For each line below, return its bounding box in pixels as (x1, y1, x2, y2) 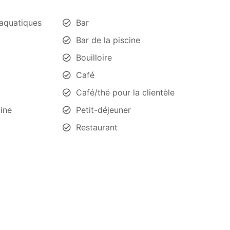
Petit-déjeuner (76, 104, 131, 115)
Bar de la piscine (76, 34, 140, 45)
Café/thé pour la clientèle (76, 87, 175, 98)
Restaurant (76, 122, 118, 132)
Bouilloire (76, 52, 112, 63)
